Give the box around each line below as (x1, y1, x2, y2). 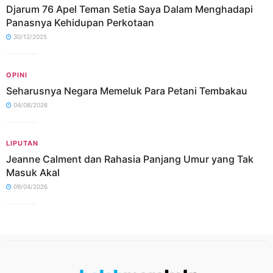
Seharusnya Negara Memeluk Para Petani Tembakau (6, 85, 247, 97)
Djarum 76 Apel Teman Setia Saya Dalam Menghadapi (6, 3, 253, 15)
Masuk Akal (6, 166, 60, 179)
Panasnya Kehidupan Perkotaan (6, 16, 154, 29)
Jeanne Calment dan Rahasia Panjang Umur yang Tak (6, 153, 253, 165)
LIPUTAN (6, 139, 38, 147)
